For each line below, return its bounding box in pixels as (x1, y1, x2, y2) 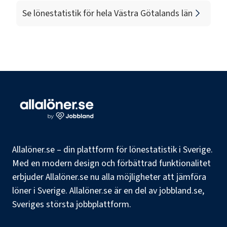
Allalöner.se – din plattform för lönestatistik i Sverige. (12, 143, 213, 156)
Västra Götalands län (114, 7, 193, 20)
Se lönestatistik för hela (22, 7, 114, 20)
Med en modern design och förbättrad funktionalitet (12, 157, 211, 170)
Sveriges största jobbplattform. (12, 198, 131, 211)
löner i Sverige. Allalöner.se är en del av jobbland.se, (12, 184, 204, 197)
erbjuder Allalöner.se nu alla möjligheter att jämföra (12, 171, 206, 183)
